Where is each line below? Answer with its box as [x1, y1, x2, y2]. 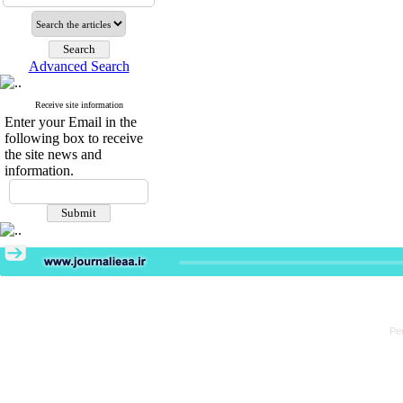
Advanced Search [28, 58, 130, 74]
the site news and [4, 147, 102, 162]
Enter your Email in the [4, 114, 137, 130]
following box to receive [4, 130, 143, 146]
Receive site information [34, 100, 123, 110]
